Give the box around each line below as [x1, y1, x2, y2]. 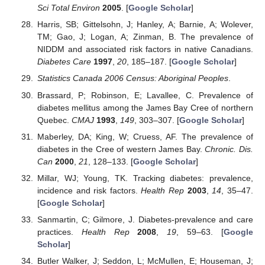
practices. [37, 227, 82, 237]
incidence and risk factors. [37, 185, 141, 195]
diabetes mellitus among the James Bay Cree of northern [37, 102, 253, 112]
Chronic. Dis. [205, 144, 254, 154]
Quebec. [37, 115, 72, 125]
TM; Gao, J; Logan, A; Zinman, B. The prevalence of [37, 32, 253, 42]
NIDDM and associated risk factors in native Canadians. [37, 44, 253, 54]
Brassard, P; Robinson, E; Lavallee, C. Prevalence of [37, 90, 253, 100]
